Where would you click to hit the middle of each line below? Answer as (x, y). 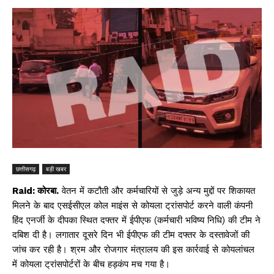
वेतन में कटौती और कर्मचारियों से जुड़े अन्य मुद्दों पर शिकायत (157, 191)
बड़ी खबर (56, 169)
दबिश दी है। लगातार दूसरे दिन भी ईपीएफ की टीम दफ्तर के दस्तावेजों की (131, 235)
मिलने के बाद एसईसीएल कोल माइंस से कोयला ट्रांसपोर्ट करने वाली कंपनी (132, 206)
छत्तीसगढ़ (26, 169)
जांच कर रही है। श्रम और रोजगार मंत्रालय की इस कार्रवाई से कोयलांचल (133, 250)
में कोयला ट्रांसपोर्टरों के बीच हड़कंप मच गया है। (91, 265)
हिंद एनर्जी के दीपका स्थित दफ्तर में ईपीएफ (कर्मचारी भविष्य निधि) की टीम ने (136, 220)
